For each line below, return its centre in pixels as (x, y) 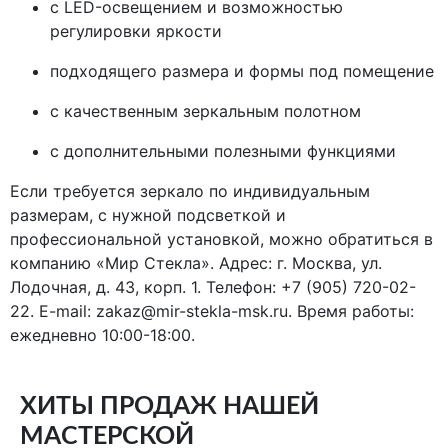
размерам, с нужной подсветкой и (148, 215)
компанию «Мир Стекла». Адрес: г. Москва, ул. (196, 263)
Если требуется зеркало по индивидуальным (190, 191)
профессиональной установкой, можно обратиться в (221, 239)
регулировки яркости (136, 31)
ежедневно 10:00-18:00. (102, 335)
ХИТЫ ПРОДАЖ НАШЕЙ (169, 406)
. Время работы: (351, 311)
